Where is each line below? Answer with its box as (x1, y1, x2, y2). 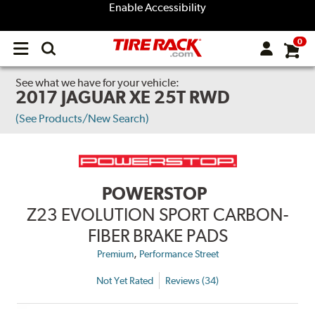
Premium (96, 248, 134, 260)
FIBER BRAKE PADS (87, 225, 228, 247)
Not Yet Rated (96, 274, 153, 286)
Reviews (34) (165, 274, 219, 286)
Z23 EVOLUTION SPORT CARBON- (27, 204, 288, 226)
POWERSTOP (101, 183, 207, 205)
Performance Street (139, 248, 219, 260)
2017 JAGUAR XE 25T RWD (15, 86, 231, 108)
